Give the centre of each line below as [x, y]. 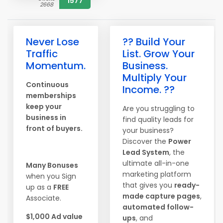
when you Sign [51, 176]
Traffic [42, 54]
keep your [44, 107]
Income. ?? [149, 90]
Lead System [146, 152]
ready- [187, 185]
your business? [148, 130]
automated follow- [158, 207]
